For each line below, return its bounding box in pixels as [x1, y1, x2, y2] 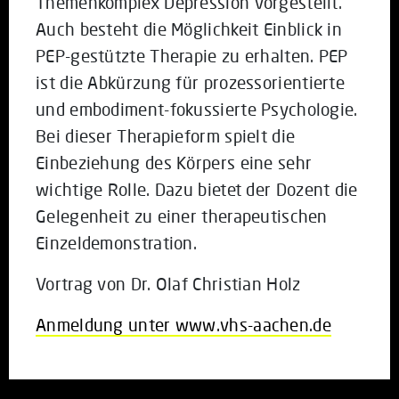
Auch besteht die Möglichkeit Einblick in [36, 19, 342, 40]
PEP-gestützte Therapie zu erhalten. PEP [36, 45, 348, 67]
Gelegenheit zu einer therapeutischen [36, 206, 328, 227]
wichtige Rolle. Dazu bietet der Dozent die [36, 179, 358, 200]
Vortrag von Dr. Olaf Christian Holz [36, 273, 301, 295]
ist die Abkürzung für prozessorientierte [36, 72, 345, 94]
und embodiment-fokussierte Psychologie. [36, 99, 358, 120]
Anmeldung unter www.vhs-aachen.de [36, 314, 331, 336]
